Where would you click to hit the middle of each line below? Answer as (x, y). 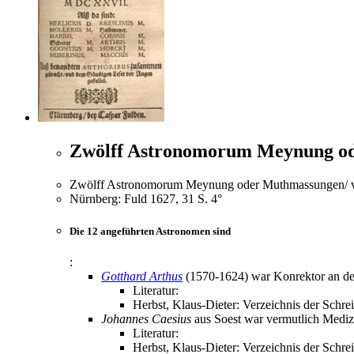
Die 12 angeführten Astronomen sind (150, 232)
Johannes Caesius (146, 319)
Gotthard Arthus (142, 277)
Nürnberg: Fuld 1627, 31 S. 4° (146, 199)
